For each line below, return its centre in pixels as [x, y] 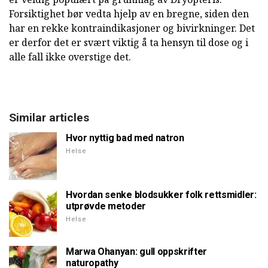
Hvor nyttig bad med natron [125, 138]
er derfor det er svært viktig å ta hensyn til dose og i [129, 42]
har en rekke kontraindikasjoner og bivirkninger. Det [132, 28]
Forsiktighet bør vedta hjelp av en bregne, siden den [129, 13]
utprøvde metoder [106, 206]
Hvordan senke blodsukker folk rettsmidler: [161, 194]
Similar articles [49, 117]
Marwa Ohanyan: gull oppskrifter [137, 251]
